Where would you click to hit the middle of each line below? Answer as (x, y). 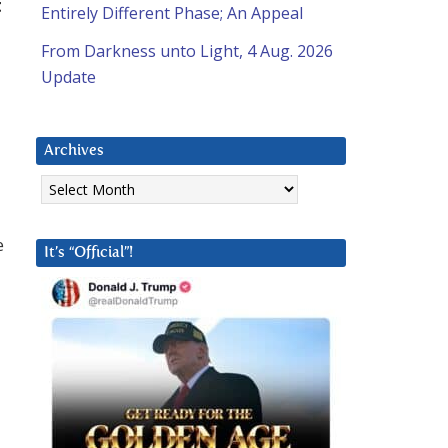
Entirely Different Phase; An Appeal (172, 13)
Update (68, 77)
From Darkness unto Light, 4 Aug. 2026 (187, 51)
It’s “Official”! (88, 253)
